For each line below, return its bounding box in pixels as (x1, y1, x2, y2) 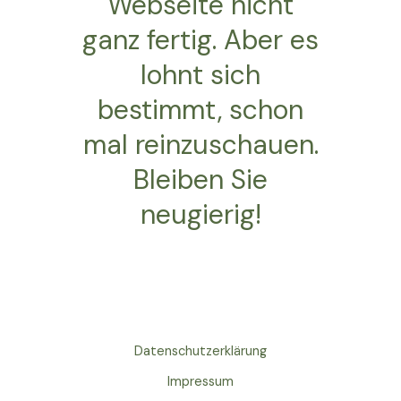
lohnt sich (141, 57, 260, 93)
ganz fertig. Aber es (82, 22, 319, 58)
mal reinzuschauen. (82, 127, 319, 163)
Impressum (167, 373, 234, 391)
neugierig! (140, 197, 261, 233)
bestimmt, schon (98, 92, 303, 128)
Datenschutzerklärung (134, 343, 267, 361)
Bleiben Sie (133, 162, 268, 198)
